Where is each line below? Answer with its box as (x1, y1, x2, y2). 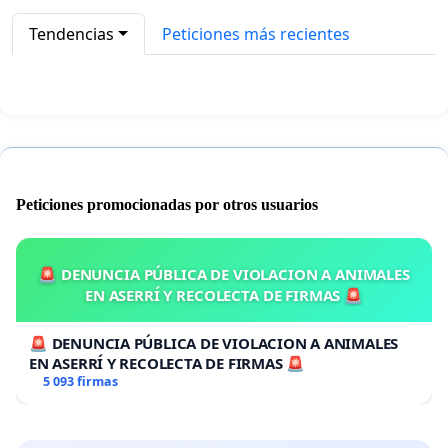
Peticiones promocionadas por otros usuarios (16, 196, 318, 214)
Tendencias (29, 22, 114, 45)
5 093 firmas (42, 373, 118, 391)
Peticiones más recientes (161, 22, 350, 45)
